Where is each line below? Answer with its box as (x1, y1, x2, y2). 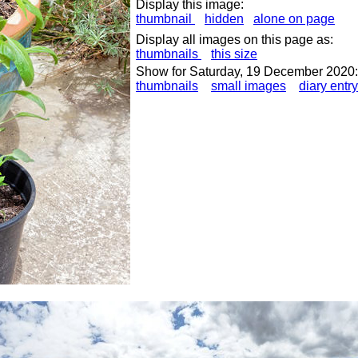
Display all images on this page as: (136, 33, 333, 46)
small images (211, 79, 286, 93)
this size (211, 47, 257, 61)
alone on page (253, 12, 335, 26)
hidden (205, 12, 244, 26)
